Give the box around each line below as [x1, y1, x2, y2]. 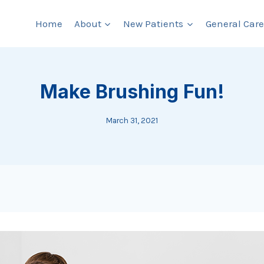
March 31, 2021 [106, 115, 158, 125]
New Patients [123, 17, 184, 29]
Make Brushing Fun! [39, 80, 225, 103]
